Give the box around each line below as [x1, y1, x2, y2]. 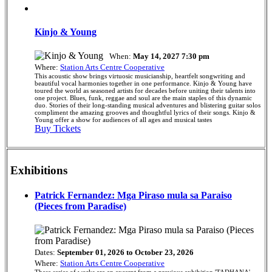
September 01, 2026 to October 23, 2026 [55, 248, 194, 257]
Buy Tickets [35, 123, 81, 134]
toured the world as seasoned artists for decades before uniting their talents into [35, 87, 256, 95]
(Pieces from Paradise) [35, 200, 126, 211]
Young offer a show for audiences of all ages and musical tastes [35, 116, 212, 124]
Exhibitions [10, 163, 67, 177]
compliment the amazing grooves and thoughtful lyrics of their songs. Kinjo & [35, 109, 256, 117]
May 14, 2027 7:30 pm [133, 52, 209, 61]
